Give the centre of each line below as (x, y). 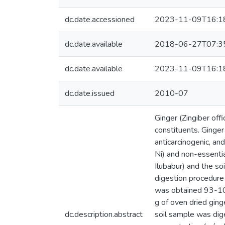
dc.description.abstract (104, 214)
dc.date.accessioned (100, 20)
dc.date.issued (90, 93)
